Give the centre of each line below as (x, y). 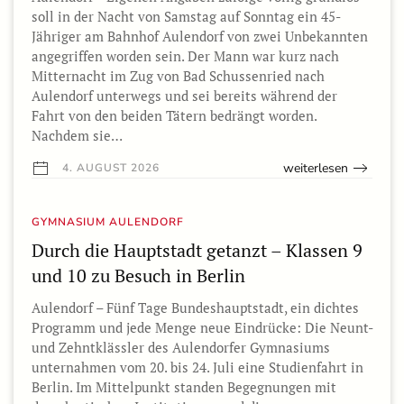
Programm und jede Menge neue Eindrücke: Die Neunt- (202, 327)
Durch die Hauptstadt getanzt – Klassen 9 (197, 250)
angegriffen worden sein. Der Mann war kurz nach (185, 55)
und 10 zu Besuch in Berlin (138, 275)
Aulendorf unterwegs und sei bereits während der (184, 95)
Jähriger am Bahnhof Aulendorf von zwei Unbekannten (200, 36)
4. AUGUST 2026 (109, 167)
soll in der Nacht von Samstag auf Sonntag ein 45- (186, 16)
